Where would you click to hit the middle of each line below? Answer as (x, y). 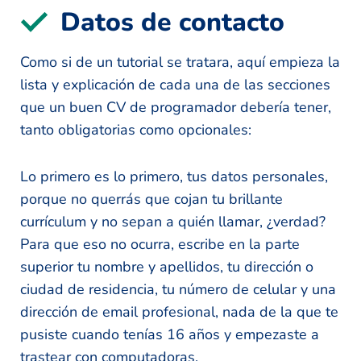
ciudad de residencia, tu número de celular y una (178, 289)
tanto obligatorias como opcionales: (136, 129)
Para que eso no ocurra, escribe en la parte (160, 244)
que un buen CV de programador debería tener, (176, 107)
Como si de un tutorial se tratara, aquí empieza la (180, 62)
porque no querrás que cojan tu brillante (151, 199)
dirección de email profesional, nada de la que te (179, 311)
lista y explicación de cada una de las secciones (175, 84)
